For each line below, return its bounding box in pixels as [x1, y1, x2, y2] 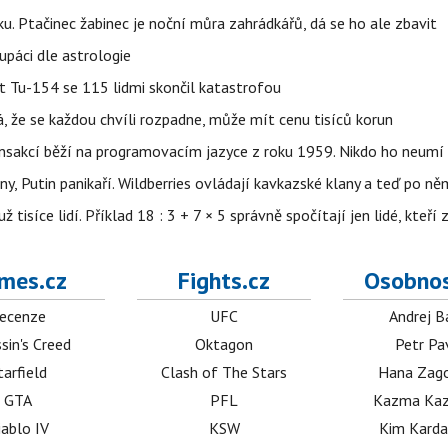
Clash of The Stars [161, 362, 288, 383]
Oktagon [195, 334, 254, 355]
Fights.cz [178, 265, 271, 297]
